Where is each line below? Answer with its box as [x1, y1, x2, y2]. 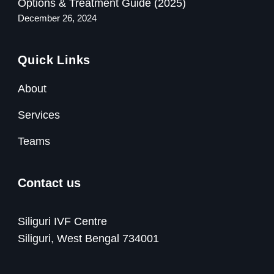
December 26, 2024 [18, 13, 97, 24]
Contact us [18, 176, 81, 190]
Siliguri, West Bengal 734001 [18, 232, 159, 245]
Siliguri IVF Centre [18, 215, 107, 228]
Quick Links [18, 53, 91, 67]
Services [18, 109, 60, 122]
